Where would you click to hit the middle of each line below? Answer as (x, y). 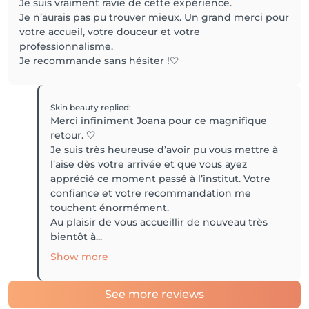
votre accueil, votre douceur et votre (110, 32)
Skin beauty (76, 107)
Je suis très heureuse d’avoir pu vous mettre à (165, 150)
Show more (80, 257)
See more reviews (154, 294)
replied (115, 107)
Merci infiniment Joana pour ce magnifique (159, 121)
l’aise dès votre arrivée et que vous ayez (149, 164)
